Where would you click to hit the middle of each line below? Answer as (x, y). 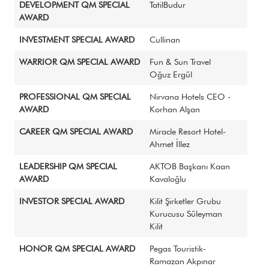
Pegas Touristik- (178, 248)
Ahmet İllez (170, 144)
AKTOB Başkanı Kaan (190, 166)
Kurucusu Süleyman (186, 213)
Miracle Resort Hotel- (188, 131)
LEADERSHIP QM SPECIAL (68, 166)
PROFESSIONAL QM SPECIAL (75, 96)
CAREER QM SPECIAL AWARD (76, 131)
